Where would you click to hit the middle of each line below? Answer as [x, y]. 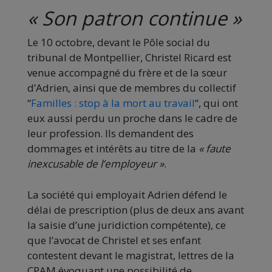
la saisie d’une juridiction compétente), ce [127, 225]
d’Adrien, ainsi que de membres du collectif [132, 88]
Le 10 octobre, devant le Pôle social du [119, 42]
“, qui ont [216, 103]
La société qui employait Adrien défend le [127, 195]
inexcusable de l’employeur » [96, 164]
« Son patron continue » [134, 18]
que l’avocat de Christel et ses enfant [114, 240]
